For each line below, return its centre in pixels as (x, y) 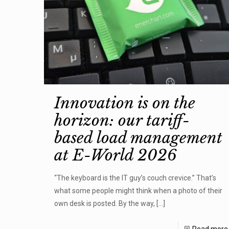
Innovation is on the (124, 103)
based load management (138, 138)
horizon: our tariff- (122, 121)
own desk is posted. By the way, (104, 204)
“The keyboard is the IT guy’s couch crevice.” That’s (135, 178)
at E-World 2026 (115, 155)
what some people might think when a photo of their (138, 191)
